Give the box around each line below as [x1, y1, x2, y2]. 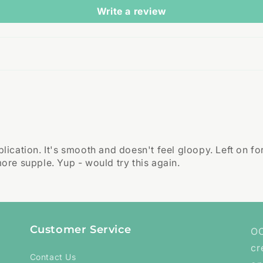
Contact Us [29, 251, 76, 262]
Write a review [96, 5, 167, 17]
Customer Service [29, 222, 131, 236]
